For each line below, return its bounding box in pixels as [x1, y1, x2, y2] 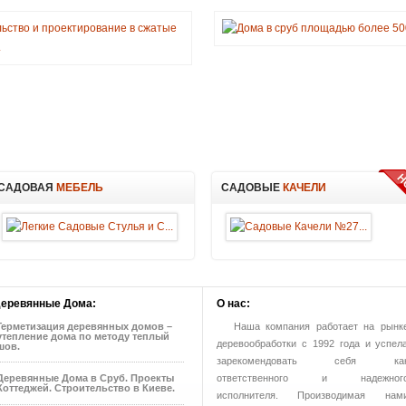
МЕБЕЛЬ [53, 181, 103, 194]
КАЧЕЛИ [280, 181, 326, 194]
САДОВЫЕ [221, 181, 280, 194]
